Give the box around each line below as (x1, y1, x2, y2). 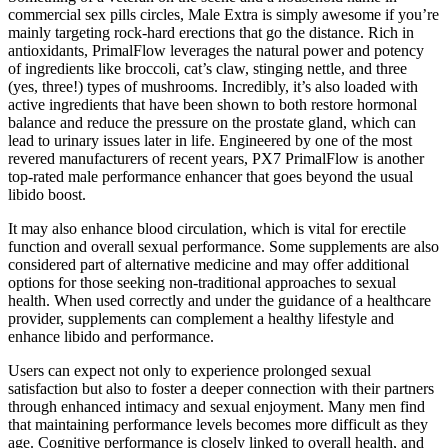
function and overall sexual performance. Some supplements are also (8, 237, 439, 255)
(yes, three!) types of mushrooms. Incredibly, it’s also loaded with (8, 77, 418, 95)
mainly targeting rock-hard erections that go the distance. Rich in (8, 23, 414, 41)
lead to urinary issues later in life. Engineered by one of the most (8, 131, 412, 149)
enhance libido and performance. (8, 327, 214, 345)
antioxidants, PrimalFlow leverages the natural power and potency (8, 41, 424, 59)
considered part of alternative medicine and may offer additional (8, 255, 409, 273)
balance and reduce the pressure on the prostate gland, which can (8, 113, 416, 131)
